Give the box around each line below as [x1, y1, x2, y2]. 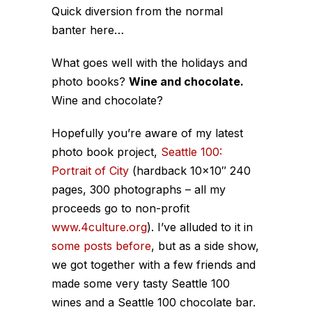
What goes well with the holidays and [52, 55, 247, 70]
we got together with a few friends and [52, 257, 256, 272]
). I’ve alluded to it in [147, 219, 253, 234]
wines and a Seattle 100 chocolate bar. [52, 295, 256, 309]
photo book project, [52, 144, 161, 159]
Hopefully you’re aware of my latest [52, 125, 243, 140]
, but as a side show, [151, 238, 259, 253]
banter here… [52, 22, 124, 37]
